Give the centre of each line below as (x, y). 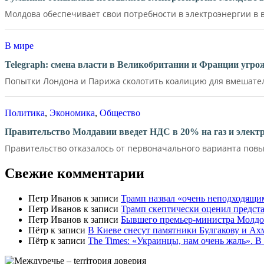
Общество (120, 113)
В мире (19, 45)
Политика (25, 113)
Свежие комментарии (75, 173)
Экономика (72, 113)
